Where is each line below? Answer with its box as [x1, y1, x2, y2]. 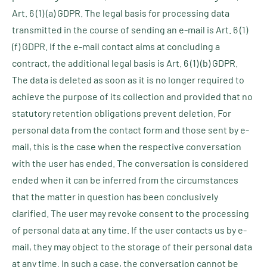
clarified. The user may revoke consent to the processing [12, 207, 249, 219]
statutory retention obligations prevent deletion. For [12, 107, 231, 119]
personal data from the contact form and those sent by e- [12, 124, 249, 135]
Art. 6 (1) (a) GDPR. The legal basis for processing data [12, 7, 229, 18]
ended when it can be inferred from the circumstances [12, 174, 238, 185]
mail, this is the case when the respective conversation [12, 141, 241, 152]
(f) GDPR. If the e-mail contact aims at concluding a [12, 41, 220, 52]
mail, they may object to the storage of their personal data [12, 241, 252, 252]
